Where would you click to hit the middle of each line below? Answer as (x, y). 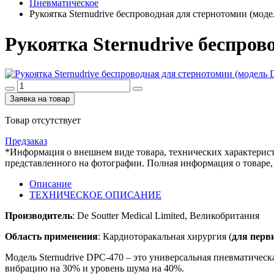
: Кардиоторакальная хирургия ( (165, 237)
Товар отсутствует (43, 120)
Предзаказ (26, 141)
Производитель (39, 216)
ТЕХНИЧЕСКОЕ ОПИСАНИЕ (95, 195)
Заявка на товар (40, 99)
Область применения (51, 237)
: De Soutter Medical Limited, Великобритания (166, 216)
